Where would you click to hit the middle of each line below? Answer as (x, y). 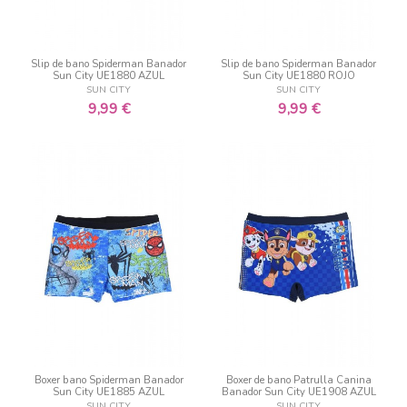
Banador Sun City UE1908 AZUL (298, 392)
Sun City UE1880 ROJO (298, 76)
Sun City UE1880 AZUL (109, 76)
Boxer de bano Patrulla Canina (298, 380)
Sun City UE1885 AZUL (109, 392)
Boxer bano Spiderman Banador (109, 380)
